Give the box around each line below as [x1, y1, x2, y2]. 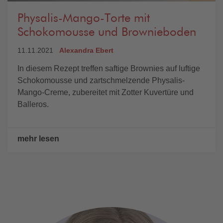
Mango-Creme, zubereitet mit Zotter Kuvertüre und [17, 88, 194, 97]
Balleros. [17, 100, 49, 109]
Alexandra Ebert [59, 46, 113, 55]
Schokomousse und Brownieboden [17, 26, 196, 39]
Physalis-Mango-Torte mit [17, 12, 150, 25]
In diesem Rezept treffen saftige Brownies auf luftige [17, 64, 200, 73]
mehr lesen [17, 134, 59, 143]
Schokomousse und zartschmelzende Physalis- [17, 76, 185, 85]
